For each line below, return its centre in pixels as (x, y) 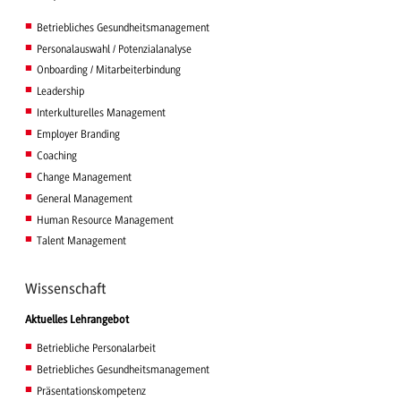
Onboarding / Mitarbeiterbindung (108, 70)
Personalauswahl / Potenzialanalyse (114, 49)
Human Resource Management (105, 220)
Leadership (60, 92)
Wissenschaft (66, 288)
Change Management (84, 177)
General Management (84, 198)
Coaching (56, 155)
